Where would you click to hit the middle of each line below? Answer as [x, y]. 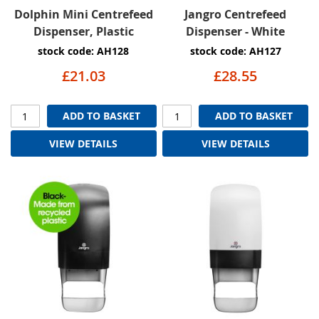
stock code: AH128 [84, 51]
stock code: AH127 [235, 51]
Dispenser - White [236, 32]
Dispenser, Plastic [83, 32]
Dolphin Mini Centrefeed [83, 15]
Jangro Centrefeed [236, 15]
